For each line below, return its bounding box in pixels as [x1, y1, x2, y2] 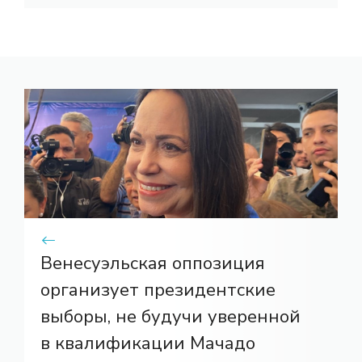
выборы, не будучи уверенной [40, 304, 301, 329]
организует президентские [40, 277, 276, 302]
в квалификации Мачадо [40, 330, 255, 356]
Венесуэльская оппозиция [40, 250, 265, 276]
